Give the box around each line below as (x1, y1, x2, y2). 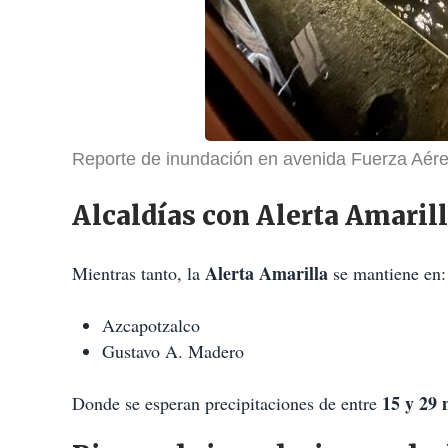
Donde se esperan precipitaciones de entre (72, 391, 382, 416)
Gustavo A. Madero (102, 339, 244, 364)
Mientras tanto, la (72, 261, 205, 286)
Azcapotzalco (102, 313, 200, 338)
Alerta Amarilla (205, 260, 328, 287)
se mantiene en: (328, 261, 446, 286)
